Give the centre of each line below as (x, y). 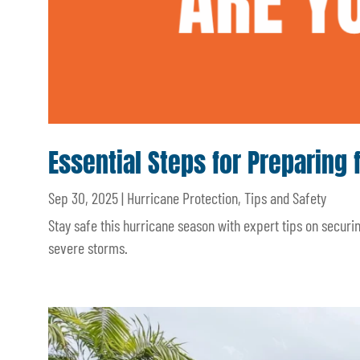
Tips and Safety (285, 198)
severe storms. (88, 248)
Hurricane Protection (182, 198)
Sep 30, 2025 (83, 198)
